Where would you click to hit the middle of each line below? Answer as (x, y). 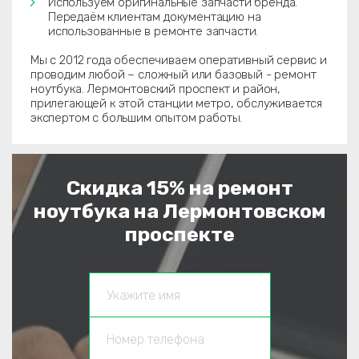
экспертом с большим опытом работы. (137, 118)
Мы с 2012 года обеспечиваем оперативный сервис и (179, 60)
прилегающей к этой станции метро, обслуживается (176, 103)
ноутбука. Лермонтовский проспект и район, (156, 89)
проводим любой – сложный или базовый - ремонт (173, 75)
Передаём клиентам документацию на (155, 17)
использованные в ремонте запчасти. (153, 31)
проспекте (179, 234)
